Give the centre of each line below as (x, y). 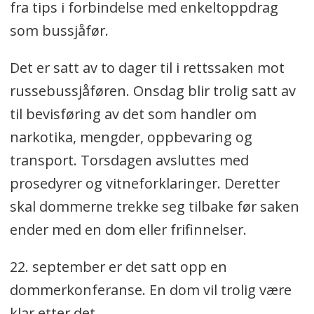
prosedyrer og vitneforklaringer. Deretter (144, 183)
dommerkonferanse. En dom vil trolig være (150, 289)
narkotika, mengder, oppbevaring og (131, 137)
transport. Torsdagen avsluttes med (129, 160)
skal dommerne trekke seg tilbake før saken (154, 206)
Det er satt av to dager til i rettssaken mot (147, 68)
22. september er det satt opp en (118, 266)
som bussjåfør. (61, 31)
